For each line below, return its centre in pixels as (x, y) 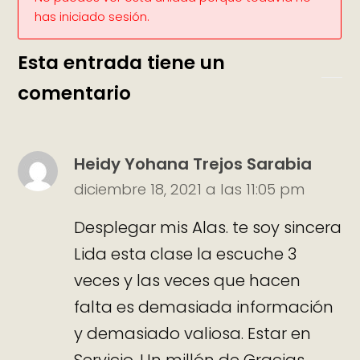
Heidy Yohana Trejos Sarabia (193, 164)
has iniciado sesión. (92, 17)
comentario (75, 93)
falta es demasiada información (204, 307)
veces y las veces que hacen (188, 280)
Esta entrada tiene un (122, 63)
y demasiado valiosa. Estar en (193, 333)
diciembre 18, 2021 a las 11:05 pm (190, 190)
